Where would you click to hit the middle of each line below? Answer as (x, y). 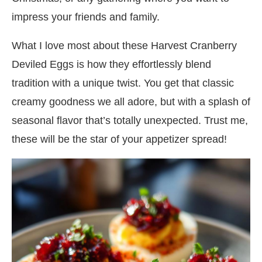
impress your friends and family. (86, 17)
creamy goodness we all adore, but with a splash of (131, 101)
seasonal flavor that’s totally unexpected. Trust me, (130, 120)
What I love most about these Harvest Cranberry (124, 45)
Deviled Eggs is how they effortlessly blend (111, 64)
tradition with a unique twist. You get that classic (123, 83)
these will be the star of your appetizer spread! (119, 139)
